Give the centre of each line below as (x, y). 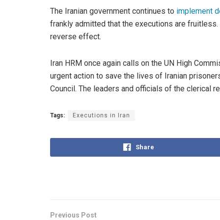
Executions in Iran (101, 115)
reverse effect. (76, 36)
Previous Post (73, 215)
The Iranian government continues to (113, 11)
